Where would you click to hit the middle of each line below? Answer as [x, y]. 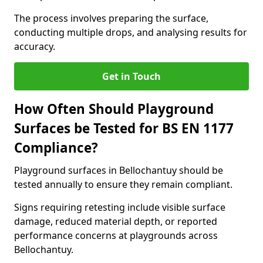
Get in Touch [131, 76]
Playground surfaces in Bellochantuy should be [119, 170]
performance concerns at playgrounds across [116, 235]
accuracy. [35, 46]
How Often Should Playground [114, 109]
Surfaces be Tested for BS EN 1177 [124, 128]
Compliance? [56, 148]
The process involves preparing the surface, [111, 18]
